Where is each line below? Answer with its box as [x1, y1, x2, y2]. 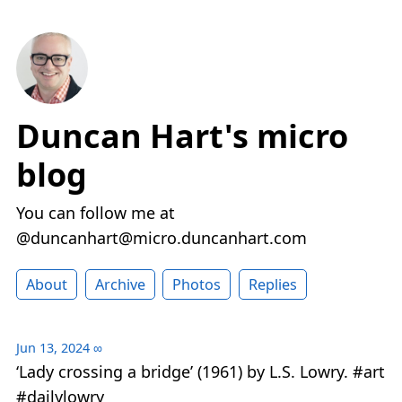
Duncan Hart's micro [16, 114, 348, 159]
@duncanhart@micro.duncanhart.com [16, 227, 307, 249]
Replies [248, 275, 297, 295]
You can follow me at [16, 202, 175, 224]
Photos [172, 275, 222, 295]
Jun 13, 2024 [16, 339, 90, 357]
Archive [94, 275, 145, 295]
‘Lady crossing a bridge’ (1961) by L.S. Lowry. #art [16, 361, 385, 383]
